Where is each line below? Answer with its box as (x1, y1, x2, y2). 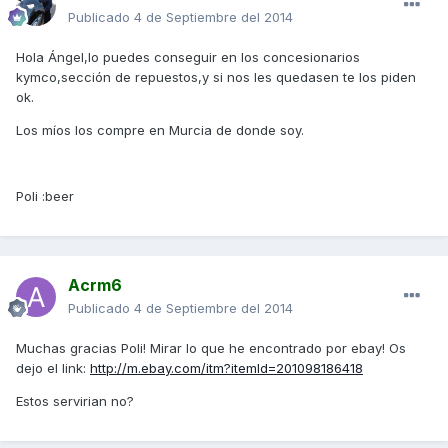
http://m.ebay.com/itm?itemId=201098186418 (90, 360, 363, 377)
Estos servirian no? (16, 393, 134, 410)
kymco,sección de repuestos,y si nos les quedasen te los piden (16, 69, 416, 86)
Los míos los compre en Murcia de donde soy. (16, 122, 304, 139)
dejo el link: (16, 360, 90, 377)
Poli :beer (16, 188, 74, 205)
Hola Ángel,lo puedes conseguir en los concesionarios (16, 49, 360, 66)
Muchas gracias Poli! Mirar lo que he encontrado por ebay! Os (16, 340, 406, 357)
